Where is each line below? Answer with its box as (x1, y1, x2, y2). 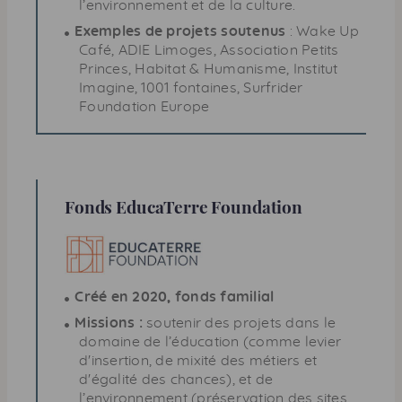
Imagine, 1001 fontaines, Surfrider (79, 80, 303, 95)
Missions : (74, 315, 143, 330)
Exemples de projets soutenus (74, 23, 286, 39)
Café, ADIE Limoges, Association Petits (79, 42, 339, 57)
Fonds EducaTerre (65, 194, 212, 218)
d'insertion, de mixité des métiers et (79, 353, 318, 368)
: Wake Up (285, 23, 359, 39)
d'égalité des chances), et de (79, 371, 274, 387)
